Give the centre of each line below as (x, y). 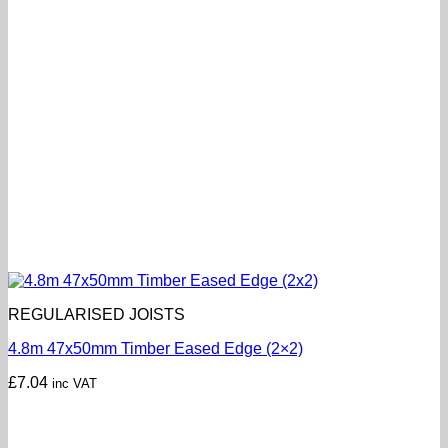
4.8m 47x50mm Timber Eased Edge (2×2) (155, 348)
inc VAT (74, 383)
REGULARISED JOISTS (96, 314)
